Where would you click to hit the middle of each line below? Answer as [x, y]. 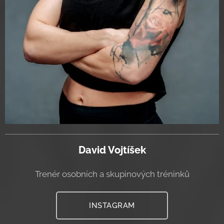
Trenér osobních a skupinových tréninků [112, 174]
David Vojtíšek [112, 150]
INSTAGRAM [112, 205]
